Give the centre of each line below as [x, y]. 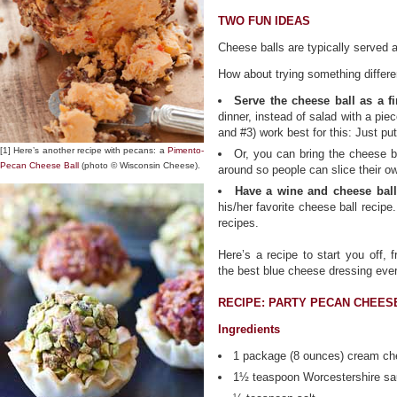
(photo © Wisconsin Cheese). [140, 165]
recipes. [238, 223]
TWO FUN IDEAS [264, 21]
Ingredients [249, 329]
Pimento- [186, 150]
